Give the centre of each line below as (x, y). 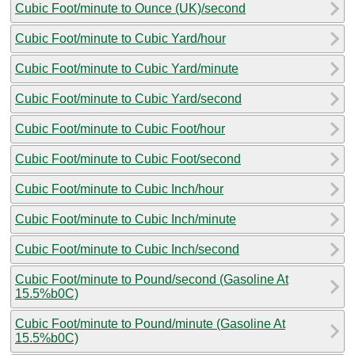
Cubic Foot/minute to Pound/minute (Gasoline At (150, 323)
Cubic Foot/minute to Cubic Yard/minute (127, 68)
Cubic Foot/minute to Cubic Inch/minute (126, 219)
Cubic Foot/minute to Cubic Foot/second (128, 158)
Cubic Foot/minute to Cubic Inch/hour (119, 189)
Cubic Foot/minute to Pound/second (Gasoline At (152, 279)
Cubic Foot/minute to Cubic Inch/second (127, 249)
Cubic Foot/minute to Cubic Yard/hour (120, 38)
